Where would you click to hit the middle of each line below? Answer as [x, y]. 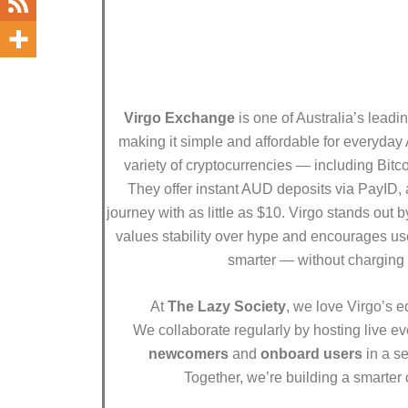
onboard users [311, 354]
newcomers [188, 354]
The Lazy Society [226, 307]
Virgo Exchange [179, 117]
